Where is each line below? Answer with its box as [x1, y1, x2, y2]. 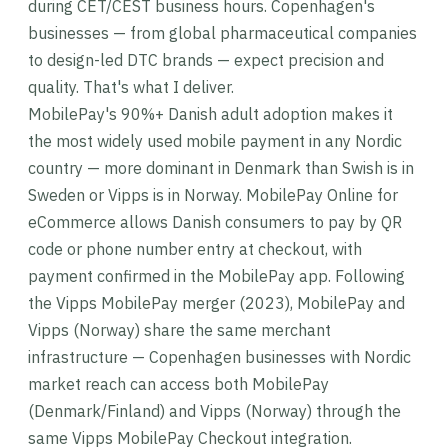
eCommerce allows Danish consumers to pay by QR [28, 212, 402, 232]
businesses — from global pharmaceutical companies [28, 23, 417, 43]
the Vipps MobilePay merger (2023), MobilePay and [28, 293, 405, 313]
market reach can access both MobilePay [28, 374, 329, 394]
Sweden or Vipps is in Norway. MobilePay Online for [28, 185, 398, 205]
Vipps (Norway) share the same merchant [28, 320, 331, 340]
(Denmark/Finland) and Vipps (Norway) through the [28, 401, 401, 421]
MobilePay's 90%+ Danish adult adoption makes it [28, 104, 393, 124]
